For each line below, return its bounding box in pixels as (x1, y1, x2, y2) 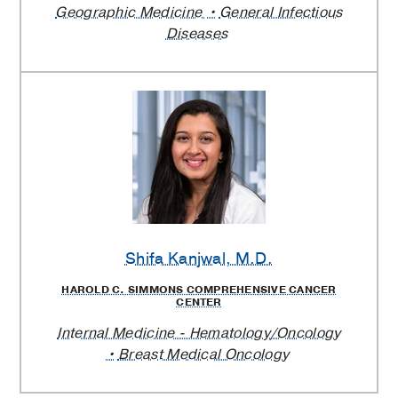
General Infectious (219, 2, 343, 22)
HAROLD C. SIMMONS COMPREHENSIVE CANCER (61, 282, 337, 297)
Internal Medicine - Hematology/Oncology (57, 322, 341, 343)
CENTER (176, 294, 222, 309)
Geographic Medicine (55, 2, 206, 22)
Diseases (165, 23, 228, 44)
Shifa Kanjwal (124, 247, 227, 269)
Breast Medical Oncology (117, 344, 290, 364)
